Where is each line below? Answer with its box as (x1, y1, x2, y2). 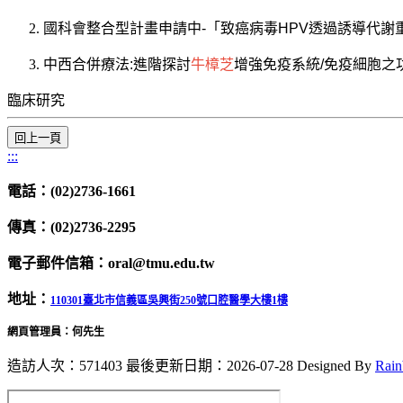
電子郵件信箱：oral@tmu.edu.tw (7, 255, 215, 271)
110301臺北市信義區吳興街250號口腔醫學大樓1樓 (50, 293, 288, 307)
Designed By (297, 357, 375, 373)
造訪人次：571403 (7, 357, 122, 373)
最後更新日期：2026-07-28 (126, 357, 293, 373)
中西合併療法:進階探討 (43, 56, 191, 72)
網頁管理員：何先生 (7, 325, 104, 338)
